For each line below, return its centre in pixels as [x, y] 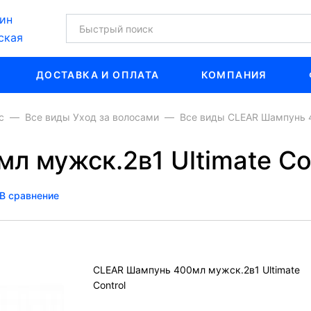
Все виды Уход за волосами [92, 117]
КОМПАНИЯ [234, 75]
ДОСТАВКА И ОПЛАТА [98, 75]
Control [109, 285]
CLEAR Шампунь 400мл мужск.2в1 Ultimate [196, 270]
